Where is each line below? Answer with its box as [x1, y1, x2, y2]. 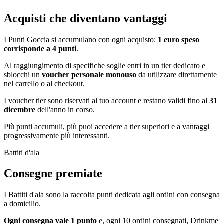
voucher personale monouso [42, 70, 136, 79]
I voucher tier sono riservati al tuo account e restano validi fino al [4, 96, 209, 105]
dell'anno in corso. [35, 105, 95, 114]
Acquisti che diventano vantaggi [4, 11, 167, 25]
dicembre [4, 105, 35, 114]
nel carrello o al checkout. [4, 79, 85, 88]
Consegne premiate [4, 167, 102, 180]
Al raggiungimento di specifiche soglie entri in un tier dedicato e [4, 61, 205, 70]
